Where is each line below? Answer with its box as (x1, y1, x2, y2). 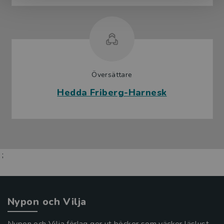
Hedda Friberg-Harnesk (57, 86, 167, 99)
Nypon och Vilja (7, 195, 86, 209)
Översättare (91, 70, 132, 80)
